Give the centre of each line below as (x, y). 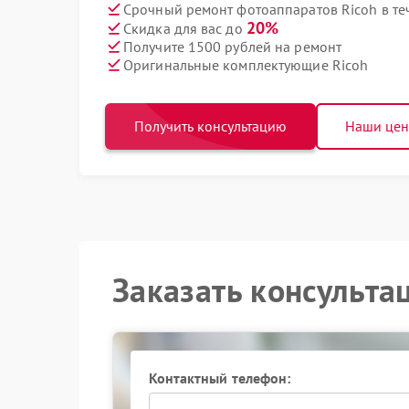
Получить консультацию (210, 126)
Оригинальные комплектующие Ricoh (246, 64)
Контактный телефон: (220, 378)
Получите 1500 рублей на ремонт (232, 46)
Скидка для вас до (185, 28)
